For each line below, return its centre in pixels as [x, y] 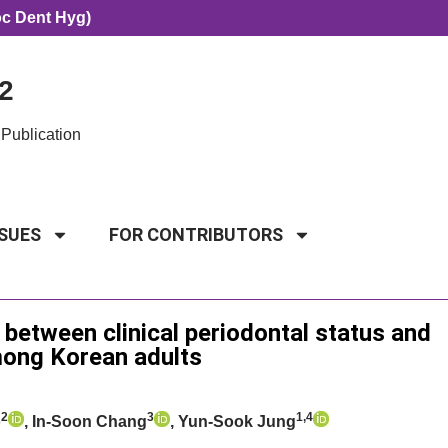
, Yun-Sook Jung [233, 421]
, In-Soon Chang [85, 421]
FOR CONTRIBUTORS [195, 234]
